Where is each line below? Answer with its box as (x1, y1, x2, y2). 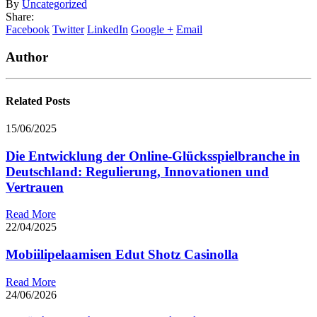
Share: (6, 10, 34, 23)
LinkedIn (87, 23, 128, 35)
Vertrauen (6, 179, 64, 195)
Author (6, 49, 48, 64)
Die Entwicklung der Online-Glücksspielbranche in (6, 148, 300, 163)
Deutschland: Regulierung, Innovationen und (6, 163, 269, 179)
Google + (131, 23, 173, 35)
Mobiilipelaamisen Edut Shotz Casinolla (6, 247, 238, 262)
